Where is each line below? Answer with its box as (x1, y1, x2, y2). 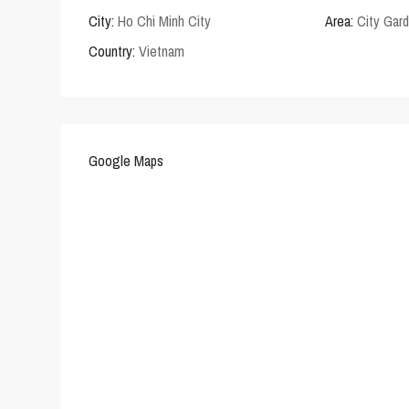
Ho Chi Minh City (118, 11, 211, 32)
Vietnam (135, 41, 184, 62)
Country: (89, 41, 135, 62)
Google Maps (89, 151, 163, 172)
